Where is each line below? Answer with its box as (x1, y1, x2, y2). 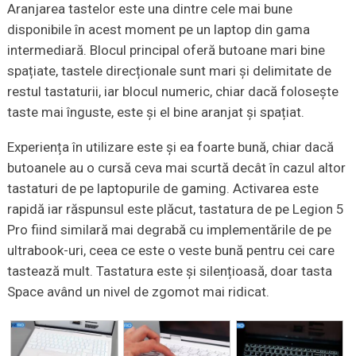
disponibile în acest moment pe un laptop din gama (6, 21, 310, 38)
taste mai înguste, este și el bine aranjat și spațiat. (6, 104, 304, 121)
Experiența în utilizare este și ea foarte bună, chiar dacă (6, 139, 334, 156)
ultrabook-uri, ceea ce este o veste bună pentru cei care (6, 242, 335, 259)
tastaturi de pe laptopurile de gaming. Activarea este (6, 180, 319, 197)
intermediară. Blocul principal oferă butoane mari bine (6, 42, 325, 59)
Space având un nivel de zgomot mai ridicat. (6, 284, 269, 300)
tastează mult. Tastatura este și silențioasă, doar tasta (6, 263, 332, 280)
